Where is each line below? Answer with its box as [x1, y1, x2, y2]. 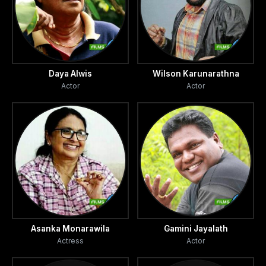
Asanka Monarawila [31, 224, 110, 234]
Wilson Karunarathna [152, 69, 239, 79]
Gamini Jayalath [163, 224, 228, 234]
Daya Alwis [49, 69, 92, 79]
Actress [57, 236, 84, 246]
